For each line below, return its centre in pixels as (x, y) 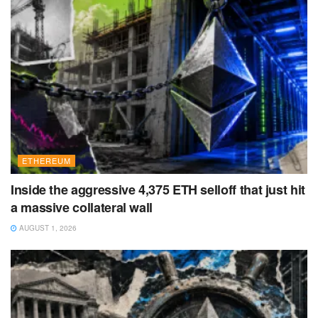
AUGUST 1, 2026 (47, 228)
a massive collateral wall (82, 208)
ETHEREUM (46, 161)
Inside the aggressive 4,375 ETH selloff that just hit (158, 190)
